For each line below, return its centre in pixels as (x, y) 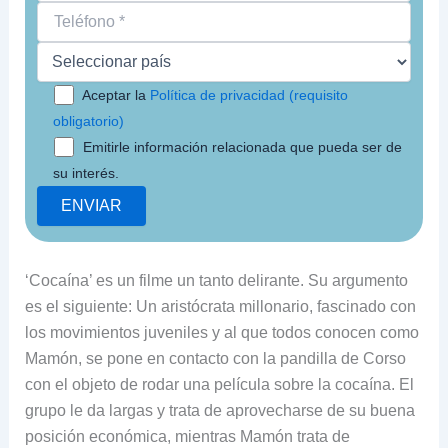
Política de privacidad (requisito (248, 95)
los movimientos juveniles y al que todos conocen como (221, 332)
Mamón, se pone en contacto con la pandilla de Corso (215, 358)
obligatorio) (88, 121)
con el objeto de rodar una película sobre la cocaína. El (219, 384)
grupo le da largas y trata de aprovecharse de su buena (219, 410)
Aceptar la (115, 95)
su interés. (85, 173)
